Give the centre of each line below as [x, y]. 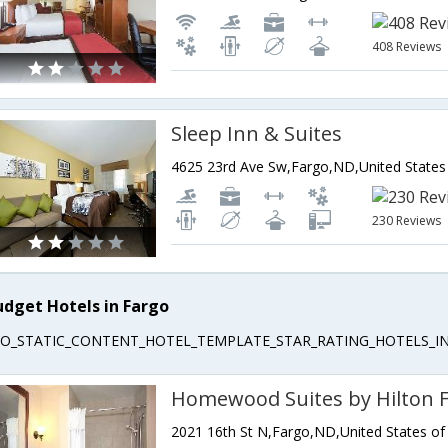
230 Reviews [407, 220]
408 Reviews [407, 46]
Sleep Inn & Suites [257, 133]
